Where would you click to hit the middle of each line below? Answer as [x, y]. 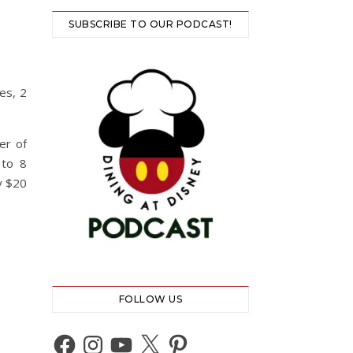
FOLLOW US [150, 299]
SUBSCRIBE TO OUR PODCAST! [150, 24]
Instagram [113, 337]
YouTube [136, 337]
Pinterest [195, 337]
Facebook [84, 337]
